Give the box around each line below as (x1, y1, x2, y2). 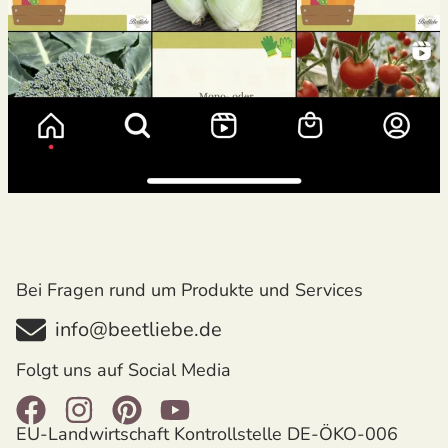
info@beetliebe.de (55, 316, 222, 344)
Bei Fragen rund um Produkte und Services (16, 278, 363, 303)
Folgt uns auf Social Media (16, 358, 231, 383)
